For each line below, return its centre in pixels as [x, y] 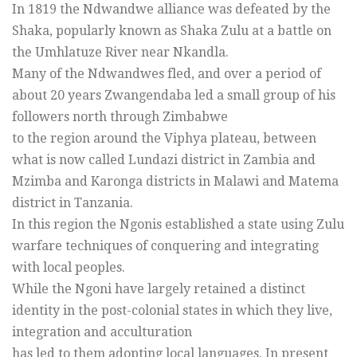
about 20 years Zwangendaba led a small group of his [174, 95]
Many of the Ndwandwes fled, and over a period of [167, 73]
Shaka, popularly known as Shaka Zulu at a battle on [172, 30]
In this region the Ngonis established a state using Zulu [178, 224]
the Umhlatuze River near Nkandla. [120, 52]
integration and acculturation [102, 331]
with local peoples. [69, 267]
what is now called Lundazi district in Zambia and [164, 159]
